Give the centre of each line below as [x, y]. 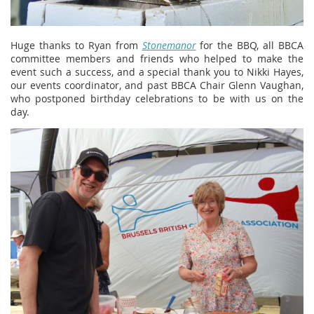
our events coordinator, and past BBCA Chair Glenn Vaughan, [157, 86]
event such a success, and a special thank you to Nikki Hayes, [157, 72]
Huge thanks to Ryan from [76, 46]
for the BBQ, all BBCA [250, 46]
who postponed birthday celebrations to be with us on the [157, 99]
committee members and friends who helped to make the [157, 59]
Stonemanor [169, 46]
